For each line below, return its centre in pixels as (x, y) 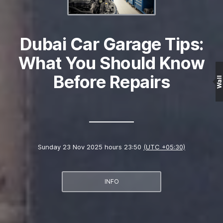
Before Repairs (111, 82)
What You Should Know (111, 63)
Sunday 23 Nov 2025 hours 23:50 (91, 147)
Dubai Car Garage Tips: (111, 44)
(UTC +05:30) (164, 147)
